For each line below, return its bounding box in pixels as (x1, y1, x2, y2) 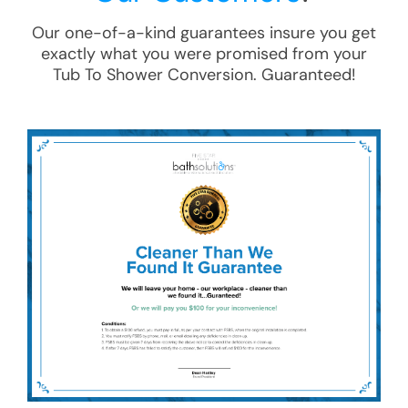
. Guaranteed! (252, 64, 356, 86)
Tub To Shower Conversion (52, 64, 253, 86)
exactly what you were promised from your (41, 43, 367, 65)
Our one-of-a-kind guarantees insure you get (32, 22, 376, 44)
